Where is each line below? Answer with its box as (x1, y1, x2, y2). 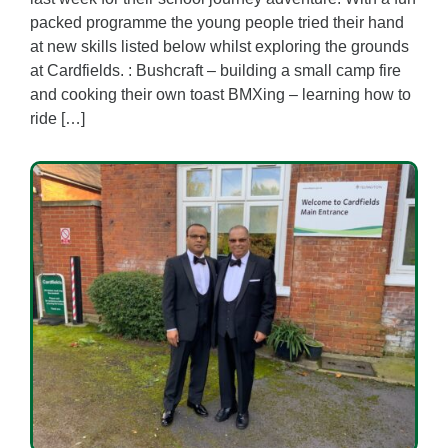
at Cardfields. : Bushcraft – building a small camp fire (30, 61, 401, 79)
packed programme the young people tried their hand (30, 13, 404, 31)
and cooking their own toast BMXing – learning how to (30, 85, 411, 103)
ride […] (30, 109, 85, 127)
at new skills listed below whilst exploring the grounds (30, 37, 409, 55)
